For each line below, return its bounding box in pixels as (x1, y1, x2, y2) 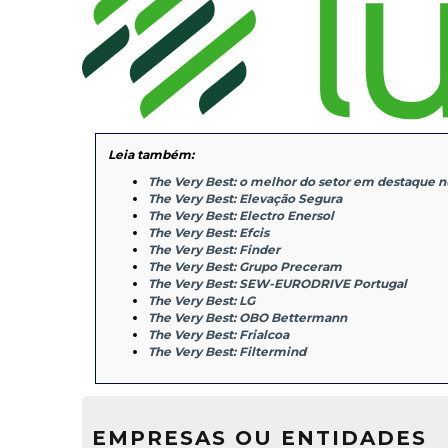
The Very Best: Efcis (148, 225, 270, 241)
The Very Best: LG (148, 293, 256, 309)
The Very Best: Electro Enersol (148, 208, 335, 224)
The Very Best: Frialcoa (148, 327, 290, 343)
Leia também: (108, 147, 195, 163)
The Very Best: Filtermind (148, 344, 307, 360)
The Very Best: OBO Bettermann (148, 310, 348, 326)
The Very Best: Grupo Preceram (148, 259, 343, 275)
